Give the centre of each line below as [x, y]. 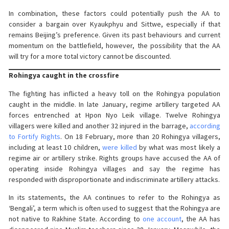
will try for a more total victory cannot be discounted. [90, 56]
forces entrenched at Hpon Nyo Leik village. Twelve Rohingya [114, 115]
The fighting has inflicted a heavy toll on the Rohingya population [114, 93]
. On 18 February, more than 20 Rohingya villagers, [140, 136]
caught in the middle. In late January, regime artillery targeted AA [114, 104]
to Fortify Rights [35, 136]
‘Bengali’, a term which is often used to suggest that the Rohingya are [114, 208]
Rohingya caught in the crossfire [64, 75]
